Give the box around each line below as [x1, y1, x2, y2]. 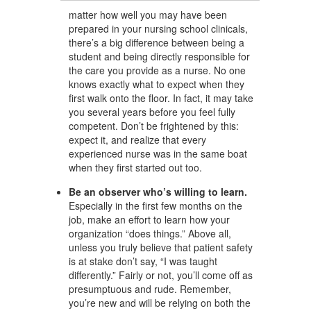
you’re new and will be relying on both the [69, 296, 251, 310]
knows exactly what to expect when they [69, 77, 244, 91]
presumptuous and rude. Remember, [69, 282, 231, 296]
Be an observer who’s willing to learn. [69, 185, 247, 199]
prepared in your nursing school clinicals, [69, 22, 248, 35]
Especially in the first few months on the [69, 199, 242, 212]
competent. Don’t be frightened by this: [69, 119, 239, 133]
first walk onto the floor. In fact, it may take [69, 91, 253, 105]
